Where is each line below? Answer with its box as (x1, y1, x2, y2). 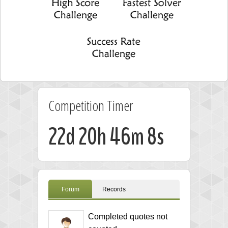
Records (102, 185, 126, 193)
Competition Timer (48, 95, 133, 115)
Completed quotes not (88, 212, 167, 221)
